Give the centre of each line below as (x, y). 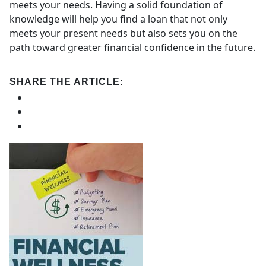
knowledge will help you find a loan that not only (118, 19)
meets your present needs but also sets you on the (123, 33)
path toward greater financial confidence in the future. (132, 47)
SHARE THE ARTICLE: (66, 81)
